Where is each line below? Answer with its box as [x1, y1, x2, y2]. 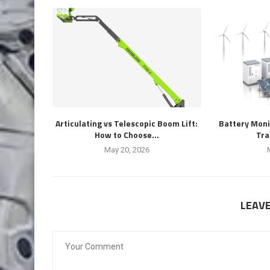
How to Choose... [94, 128, 159, 141]
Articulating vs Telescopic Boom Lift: [55, 116, 198, 130]
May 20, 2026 [104, 145, 149, 154]
